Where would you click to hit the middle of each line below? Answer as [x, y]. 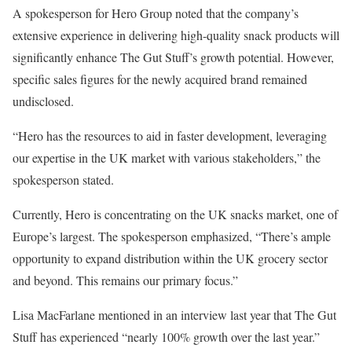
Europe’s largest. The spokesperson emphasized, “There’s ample [172, 236]
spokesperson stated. [63, 180]
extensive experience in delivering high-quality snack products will [176, 35]
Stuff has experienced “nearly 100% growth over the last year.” [166, 337]
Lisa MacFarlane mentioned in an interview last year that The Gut [174, 315]
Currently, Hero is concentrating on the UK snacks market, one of [175, 214]
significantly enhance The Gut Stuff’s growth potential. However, [173, 57]
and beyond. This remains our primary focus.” [125, 280]
